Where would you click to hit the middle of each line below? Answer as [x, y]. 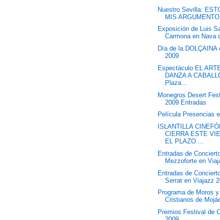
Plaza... [176, 82]
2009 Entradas [186, 102]
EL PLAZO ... [185, 141]
